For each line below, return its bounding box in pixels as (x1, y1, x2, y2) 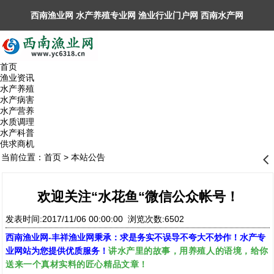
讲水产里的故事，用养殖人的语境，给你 (108, 245, 268, 256)
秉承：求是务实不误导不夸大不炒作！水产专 (94, 232, 265, 242)
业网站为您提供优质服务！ (6, 246, 108, 256)
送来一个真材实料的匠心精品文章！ (6, 259, 148, 269)
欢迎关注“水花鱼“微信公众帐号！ (37, 189, 239, 204)
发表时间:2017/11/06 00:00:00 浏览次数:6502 (6, 214, 189, 224)
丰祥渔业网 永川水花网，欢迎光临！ (31, 41, 170, 51)
